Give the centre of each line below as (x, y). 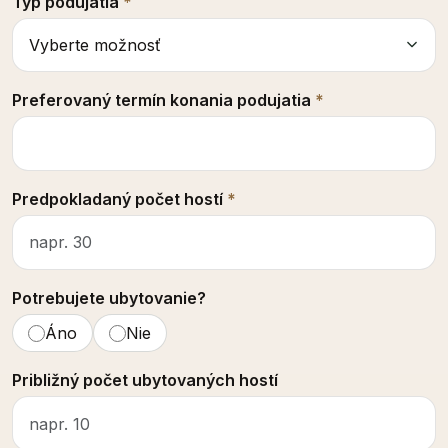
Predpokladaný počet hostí (119, 199)
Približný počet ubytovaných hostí (145, 380)
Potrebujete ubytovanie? (109, 297)
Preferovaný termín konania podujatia (163, 100)
